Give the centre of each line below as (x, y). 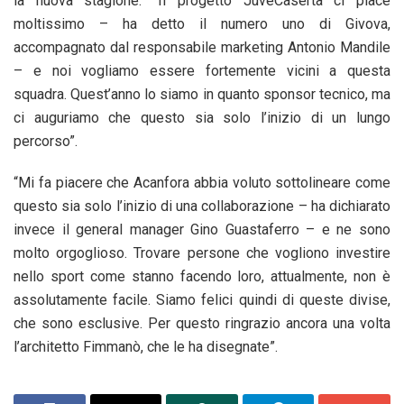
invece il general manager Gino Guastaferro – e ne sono (202, 229)
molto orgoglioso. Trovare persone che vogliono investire (202, 252)
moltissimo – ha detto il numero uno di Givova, (202, 23)
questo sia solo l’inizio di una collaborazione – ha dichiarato (202, 206)
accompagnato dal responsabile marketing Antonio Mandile (202, 47)
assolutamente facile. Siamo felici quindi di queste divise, (202, 299)
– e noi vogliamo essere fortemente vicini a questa (202, 70)
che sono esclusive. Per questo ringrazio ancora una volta (202, 323)
